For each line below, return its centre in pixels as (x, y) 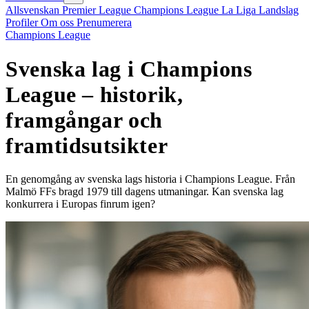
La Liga (240, 10)
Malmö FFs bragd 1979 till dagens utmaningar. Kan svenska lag (144, 192)
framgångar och (84, 120)
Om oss (59, 23)
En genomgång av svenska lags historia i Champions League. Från (150, 179)
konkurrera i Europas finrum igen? (80, 204)
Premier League (98, 10)
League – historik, (94, 94)
